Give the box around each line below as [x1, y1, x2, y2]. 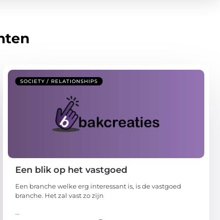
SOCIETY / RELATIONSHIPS [20, 78, 98, 85]
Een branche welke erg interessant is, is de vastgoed [15, 182, 181, 191]
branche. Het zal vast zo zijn [15, 192, 104, 200]
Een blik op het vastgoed [15, 165, 127, 176]
